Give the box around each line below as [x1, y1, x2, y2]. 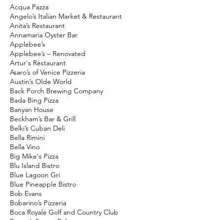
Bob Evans [10, 189, 42, 198]
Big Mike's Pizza [10, 152, 58, 161]
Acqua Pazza [10, 2, 49, 11]
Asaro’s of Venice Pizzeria [10, 68, 85, 77]
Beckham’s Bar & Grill [10, 114, 76, 123]
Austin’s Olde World [10, 77, 72, 86]
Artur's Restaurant [10, 58, 66, 67]
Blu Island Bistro [10, 161, 59, 170]
